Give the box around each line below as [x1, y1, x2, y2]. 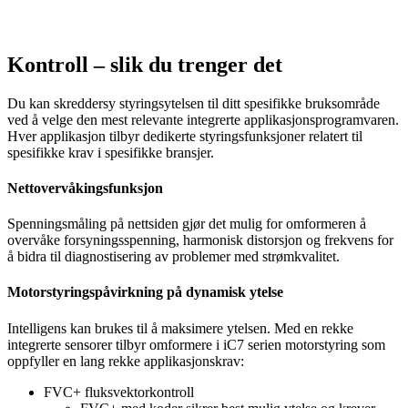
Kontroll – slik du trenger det [7, 52, 282, 76]
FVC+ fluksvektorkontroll [44, 383, 194, 400]
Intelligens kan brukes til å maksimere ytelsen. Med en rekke [7, 320, 353, 336]
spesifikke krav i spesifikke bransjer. [7, 144, 214, 160]
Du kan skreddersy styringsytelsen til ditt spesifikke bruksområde [7, 95, 380, 111]
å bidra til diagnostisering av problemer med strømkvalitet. [7, 249, 340, 265]
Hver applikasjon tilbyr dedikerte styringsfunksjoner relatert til [7, 127, 362, 144]
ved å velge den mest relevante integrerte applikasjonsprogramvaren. [7, 111, 399, 127]
